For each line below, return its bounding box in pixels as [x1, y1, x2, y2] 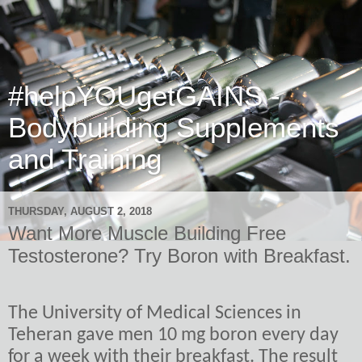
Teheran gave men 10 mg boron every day [8, 325, 339, 345]
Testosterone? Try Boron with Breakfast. [8, 245, 351, 267]
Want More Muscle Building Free [8, 222, 286, 244]
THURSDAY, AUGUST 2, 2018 [8, 204, 152, 217]
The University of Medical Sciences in [8, 303, 301, 323]
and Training [8, 144, 162, 175]
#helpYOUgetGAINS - [8, 81, 280, 112]
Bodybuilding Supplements [8, 112, 339, 143]
